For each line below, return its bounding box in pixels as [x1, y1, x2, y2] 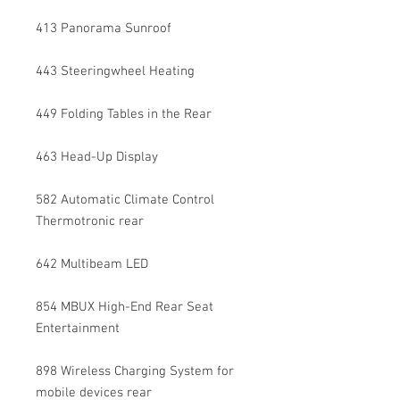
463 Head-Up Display [36, 149, 158, 165]
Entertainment [36, 321, 120, 337]
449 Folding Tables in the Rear [36, 106, 212, 122]
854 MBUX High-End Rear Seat [36, 299, 213, 315]
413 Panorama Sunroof [36, 21, 171, 37]
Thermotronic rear [36, 213, 144, 229]
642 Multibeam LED [36, 256, 148, 272]
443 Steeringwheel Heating [36, 63, 195, 79]
